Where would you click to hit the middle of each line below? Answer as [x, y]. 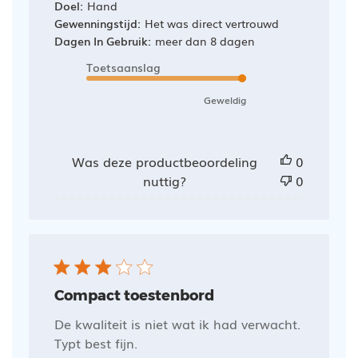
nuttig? [164, 180]
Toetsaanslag [123, 67]
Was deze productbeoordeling [164, 161]
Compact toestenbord [134, 295]
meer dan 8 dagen [205, 40]
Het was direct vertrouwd [211, 23]
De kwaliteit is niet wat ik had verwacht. [177, 323]
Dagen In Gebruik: [102, 40]
